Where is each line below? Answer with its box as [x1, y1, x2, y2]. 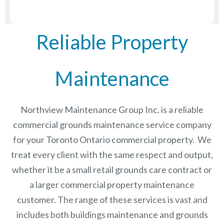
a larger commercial [29, 179, 107, 190]
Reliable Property [36, 30, 188, 54]
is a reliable [159, 104, 203, 115]
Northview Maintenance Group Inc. [20, 104, 159, 115]
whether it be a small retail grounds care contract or [12, 164, 212, 175]
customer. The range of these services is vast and [16, 194, 207, 205]
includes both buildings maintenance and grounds [16, 209, 208, 220]
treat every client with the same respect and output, [11, 149, 213, 160]
